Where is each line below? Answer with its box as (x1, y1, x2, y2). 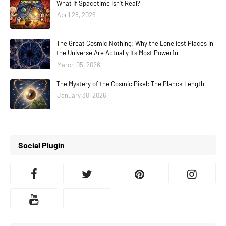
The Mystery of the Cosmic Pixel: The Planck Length (56, 80, 204, 88)
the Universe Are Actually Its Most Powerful (56, 49, 180, 57)
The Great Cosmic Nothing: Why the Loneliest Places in (56, 39, 213, 47)
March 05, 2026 (57, 61, 100, 69)
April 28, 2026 (57, 11, 96, 19)
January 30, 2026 (57, 91, 106, 99)
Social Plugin (18, 140, 65, 150)
